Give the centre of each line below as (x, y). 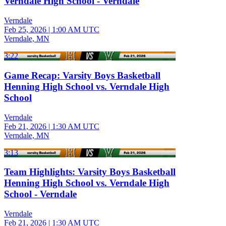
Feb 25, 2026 (25, 30)
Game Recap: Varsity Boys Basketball (82, 75)
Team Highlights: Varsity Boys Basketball (90, 172)
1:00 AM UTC (76, 30)
